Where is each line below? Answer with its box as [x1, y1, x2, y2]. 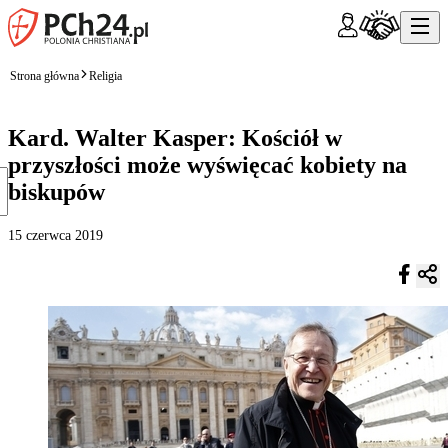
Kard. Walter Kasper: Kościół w [8, 124, 342, 151]
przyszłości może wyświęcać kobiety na [8, 151, 407, 178]
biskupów [8, 178, 105, 205]
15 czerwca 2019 [8, 227, 103, 243]
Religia [89, 68, 122, 83]
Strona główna [10, 68, 79, 83]
